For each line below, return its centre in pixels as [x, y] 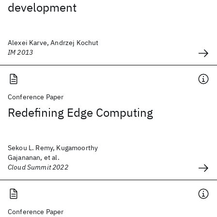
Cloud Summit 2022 [38, 167]
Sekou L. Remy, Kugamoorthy [53, 148]
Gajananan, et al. [34, 157]
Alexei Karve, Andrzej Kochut [53, 43]
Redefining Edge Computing [80, 112]
